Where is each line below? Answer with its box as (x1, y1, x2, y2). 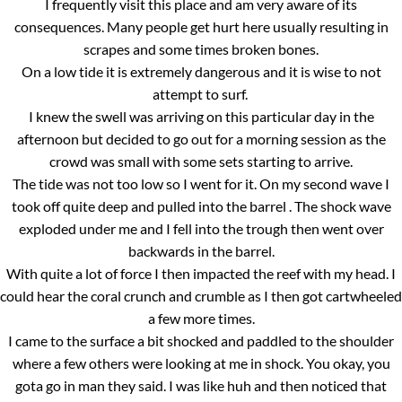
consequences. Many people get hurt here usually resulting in (13, 18, 389, 36)
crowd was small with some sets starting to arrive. (49, 153, 353, 170)
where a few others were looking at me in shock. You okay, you (12, 354, 390, 372)
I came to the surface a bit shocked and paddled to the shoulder (8, 332, 394, 350)
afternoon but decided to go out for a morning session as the (16, 130, 386, 148)
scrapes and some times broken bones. (83, 40, 319, 58)
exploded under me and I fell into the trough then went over (18, 220, 384, 238)
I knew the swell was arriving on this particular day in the (28, 108, 374, 126)
